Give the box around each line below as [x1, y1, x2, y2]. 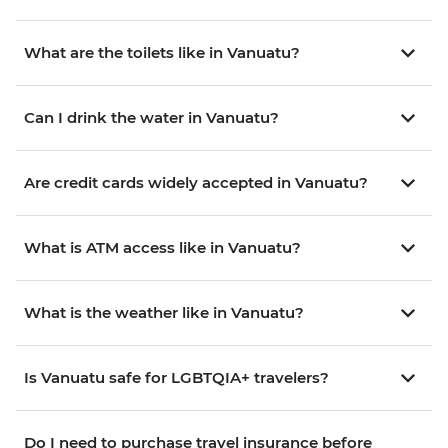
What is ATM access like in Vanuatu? [24, 238, 301, 258]
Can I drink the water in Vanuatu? [24, 108, 279, 128]
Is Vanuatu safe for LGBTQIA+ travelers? [24, 368, 329, 388]
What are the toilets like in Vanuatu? [24, 43, 300, 63]
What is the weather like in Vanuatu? [24, 303, 304, 323]
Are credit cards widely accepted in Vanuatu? [24, 173, 368, 193]
